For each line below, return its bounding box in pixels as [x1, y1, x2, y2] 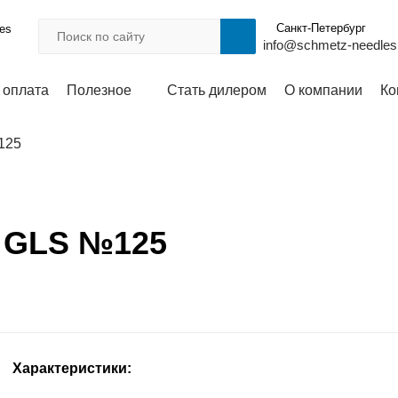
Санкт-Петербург [275, 21, 366, 35]
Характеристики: [12, 361, 131, 376]
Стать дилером [167, 83, 267, 98]
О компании [284, 83, 362, 98]
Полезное [67, 83, 131, 98]
